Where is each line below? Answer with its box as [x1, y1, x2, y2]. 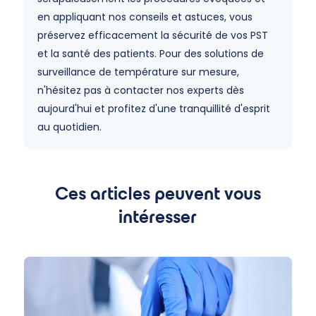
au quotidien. [37, 120, 102, 134]
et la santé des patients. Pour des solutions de [37, 47, 264, 61]
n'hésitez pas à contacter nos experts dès [37, 83, 244, 97]
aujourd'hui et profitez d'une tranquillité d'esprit [37, 102, 270, 116]
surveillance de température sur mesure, [37, 65, 239, 79]
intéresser [119, 207, 197, 226]
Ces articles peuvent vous [54, 183, 261, 203]
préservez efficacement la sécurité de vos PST [37, 28, 268, 42]
